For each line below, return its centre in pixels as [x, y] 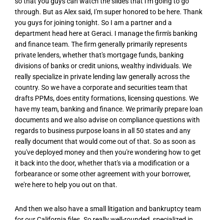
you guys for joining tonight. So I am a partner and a [93, 22]
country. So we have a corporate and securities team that [101, 87]
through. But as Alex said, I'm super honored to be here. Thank [109, 12]
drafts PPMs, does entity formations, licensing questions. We [107, 98]
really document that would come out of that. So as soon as [105, 141]
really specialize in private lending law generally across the [102, 76]
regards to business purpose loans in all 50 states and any [103, 130]
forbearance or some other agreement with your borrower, [103, 174]
